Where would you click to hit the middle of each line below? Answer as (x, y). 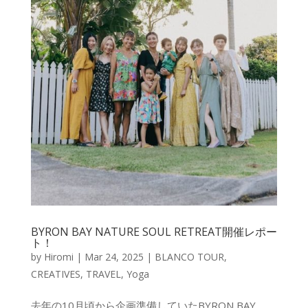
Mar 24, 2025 (114, 256)
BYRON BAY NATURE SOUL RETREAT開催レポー (154, 231)
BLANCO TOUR (189, 256)
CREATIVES (55, 274)
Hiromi (58, 256)
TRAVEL (103, 274)
